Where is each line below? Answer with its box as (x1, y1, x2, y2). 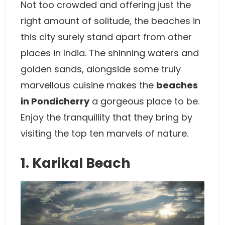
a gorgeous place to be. (89, 95, 199, 107)
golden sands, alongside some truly (21, 63, 181, 75)
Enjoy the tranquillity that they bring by (21, 111, 192, 124)
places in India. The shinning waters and (21, 47, 199, 59)
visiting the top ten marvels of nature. (21, 127, 191, 140)
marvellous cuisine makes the (21, 79, 156, 91)
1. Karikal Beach (21, 154, 131, 172)
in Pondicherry (21, 95, 89, 107)
